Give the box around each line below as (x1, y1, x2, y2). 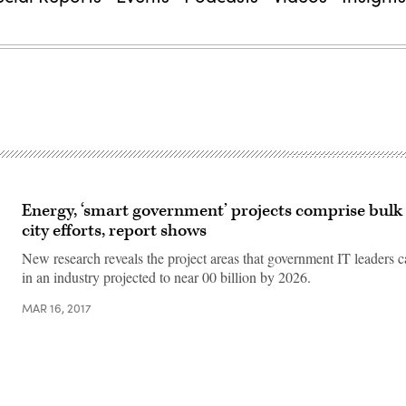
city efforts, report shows (22, 219, 207, 242)
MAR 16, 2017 (22, 300, 92, 316)
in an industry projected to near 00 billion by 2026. (22, 267, 311, 286)
